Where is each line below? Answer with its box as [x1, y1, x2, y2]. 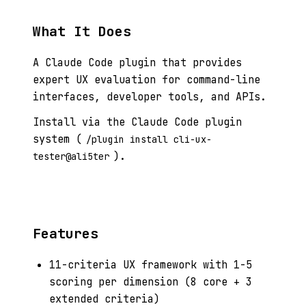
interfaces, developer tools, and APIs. [33, 89, 266, 104]
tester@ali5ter [33, 150, 109, 163]
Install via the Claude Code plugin [33, 115, 242, 129]
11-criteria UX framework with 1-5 [49, 258, 252, 272]
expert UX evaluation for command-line [33, 72, 260, 87]
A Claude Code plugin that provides [33, 55, 242, 70]
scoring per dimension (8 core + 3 [49, 275, 252, 289]
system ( [33, 132, 82, 146]
